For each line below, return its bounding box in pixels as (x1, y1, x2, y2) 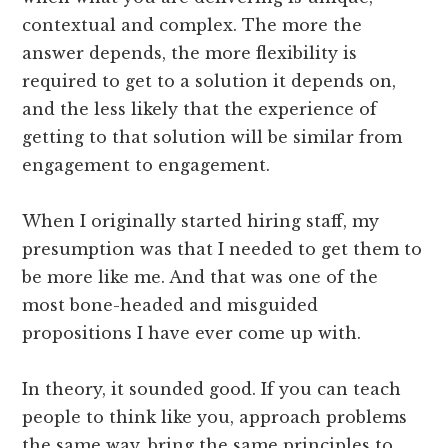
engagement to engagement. (22, 154, 271, 175)
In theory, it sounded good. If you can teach (22, 378, 402, 399)
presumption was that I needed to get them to (22, 238, 423, 259)
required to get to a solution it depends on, (22, 70, 397, 91)
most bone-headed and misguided (22, 294, 319, 315)
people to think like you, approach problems (22, 406, 408, 427)
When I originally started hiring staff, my (22, 210, 380, 231)
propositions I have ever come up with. (22, 322, 362, 343)
